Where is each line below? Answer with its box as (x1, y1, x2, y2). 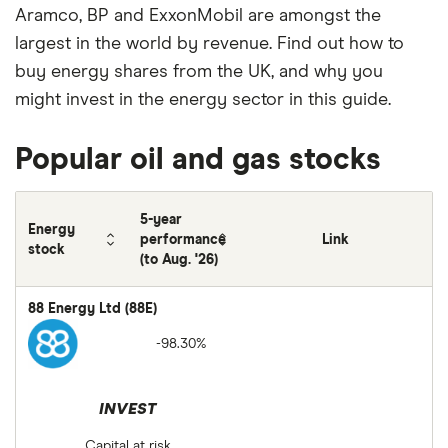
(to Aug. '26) (139, 253, 218, 267)
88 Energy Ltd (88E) (28, 302, 157, 316)
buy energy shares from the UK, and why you (15, 63, 383, 81)
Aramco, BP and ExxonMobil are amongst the (15, 7, 381, 25)
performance (139, 233, 226, 247)
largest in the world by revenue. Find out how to (15, 35, 404, 53)
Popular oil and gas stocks (15, 145, 381, 175)
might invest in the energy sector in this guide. (15, 91, 391, 109)
